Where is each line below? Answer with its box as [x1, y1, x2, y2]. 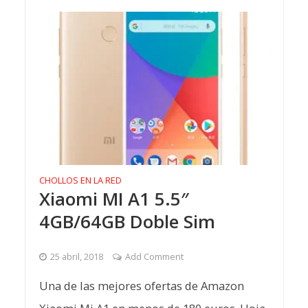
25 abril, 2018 [49, 250, 103, 263]
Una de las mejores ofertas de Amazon [38, 278, 244, 294]
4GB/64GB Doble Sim [38, 208, 215, 234]
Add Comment [124, 250, 184, 263]
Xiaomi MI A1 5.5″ [38, 186, 189, 211]
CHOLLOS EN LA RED [38, 173, 122, 186]
